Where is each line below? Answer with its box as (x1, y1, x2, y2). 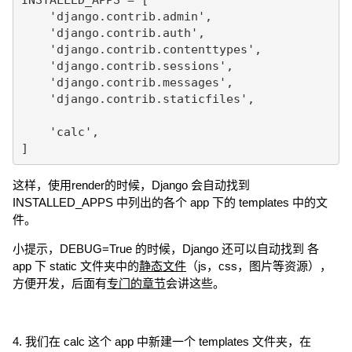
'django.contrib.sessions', (20, 58, 233, 73)
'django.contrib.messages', (20, 75, 233, 90)
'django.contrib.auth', (20, 25, 205, 40)
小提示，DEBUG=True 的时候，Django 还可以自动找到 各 (13, 242, 319, 255)
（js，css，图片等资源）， (186, 259, 332, 273)
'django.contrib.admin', (20, 9, 212, 24)
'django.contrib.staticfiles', (20, 91, 255, 106)
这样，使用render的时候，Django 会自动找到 (13, 178, 250, 192)
